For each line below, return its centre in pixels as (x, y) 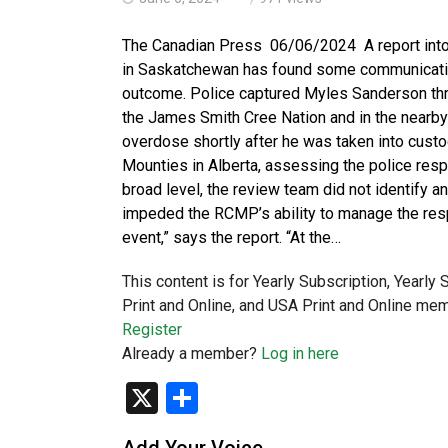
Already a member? (191, 353)
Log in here (300, 353)
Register (152, 329)
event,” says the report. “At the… (231, 237)
